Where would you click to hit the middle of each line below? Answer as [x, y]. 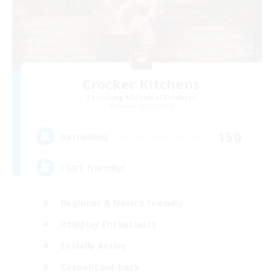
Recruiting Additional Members [141, 98]
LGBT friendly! [93, 168]
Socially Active [94, 245]
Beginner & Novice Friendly [122, 202]
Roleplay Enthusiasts [109, 224]
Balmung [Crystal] [145, 106]
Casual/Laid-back [100, 267]
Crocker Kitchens [141, 84]
